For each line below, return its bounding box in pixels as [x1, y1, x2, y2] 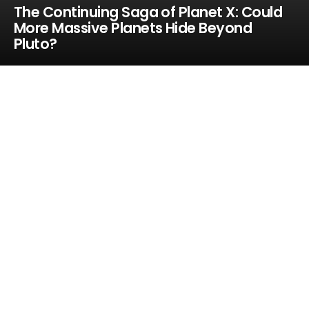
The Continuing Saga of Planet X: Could [13, 2, 283, 22]
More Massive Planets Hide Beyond [13, 18, 252, 38]
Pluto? [13, 34, 57, 54]
